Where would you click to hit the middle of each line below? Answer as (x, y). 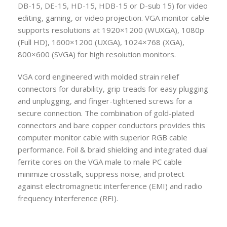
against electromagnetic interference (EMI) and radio (110, 186)
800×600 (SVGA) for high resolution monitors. (97, 54)
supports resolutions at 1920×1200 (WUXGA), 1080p (111, 30)
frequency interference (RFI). (68, 198)
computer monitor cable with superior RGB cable (103, 137)
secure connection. (51, 113)
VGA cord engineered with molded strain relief (98, 76)
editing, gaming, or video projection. (81, 17)
